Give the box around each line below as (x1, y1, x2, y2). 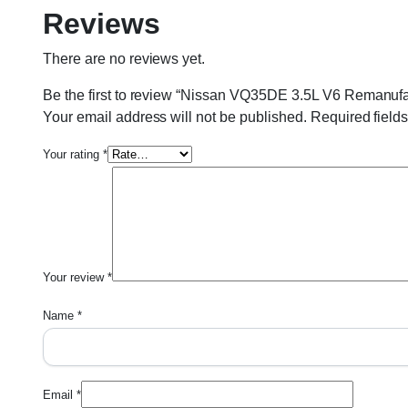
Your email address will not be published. (43, 109, 307, 125)
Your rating (43, 148, 103, 161)
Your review (43, 270, 107, 284)
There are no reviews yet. (43, 51, 206, 66)
